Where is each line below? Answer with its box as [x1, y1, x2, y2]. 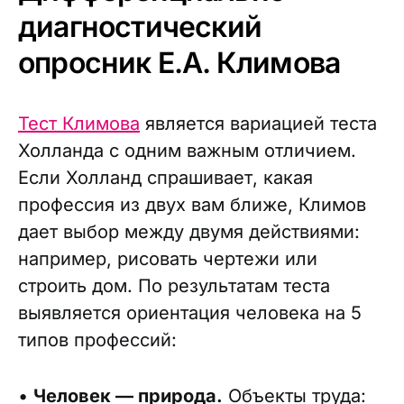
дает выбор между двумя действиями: [18, 221, 360, 243]
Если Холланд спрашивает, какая [18, 167, 313, 188]
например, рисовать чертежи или [18, 248, 317, 270]
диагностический [18, 9, 262, 44]
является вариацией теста [140, 113, 377, 134]
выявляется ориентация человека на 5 [18, 302, 362, 324]
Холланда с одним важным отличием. [18, 140, 356, 161]
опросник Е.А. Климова [18, 45, 341, 80]
